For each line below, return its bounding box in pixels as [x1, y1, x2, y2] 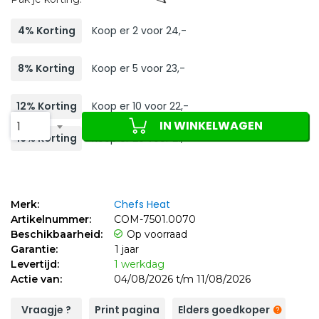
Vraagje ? [21, 302, 71, 317]
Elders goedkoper [178, 302, 270, 317]
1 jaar [115, 242, 139, 256]
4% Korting [17, 23, 75, 38]
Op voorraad [127, 227, 187, 241]
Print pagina [95, 302, 159, 317]
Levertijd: [11, 257, 59, 271]
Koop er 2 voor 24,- [92, 23, 187, 38]
